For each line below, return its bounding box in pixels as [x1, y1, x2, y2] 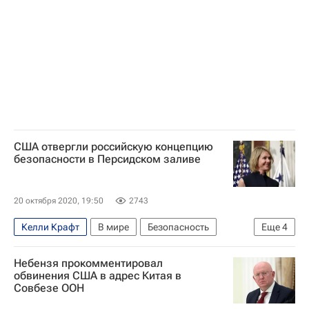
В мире [98, 221, 129, 232]
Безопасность [148, 221, 209, 232]
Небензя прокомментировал [14, 257, 163, 270]
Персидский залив [103, 243, 186, 254]
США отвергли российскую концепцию [14, 139, 213, 153]
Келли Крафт [21, 221, 79, 232]
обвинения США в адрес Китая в [14, 269, 181, 282]
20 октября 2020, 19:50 [14, 196, 103, 206]
